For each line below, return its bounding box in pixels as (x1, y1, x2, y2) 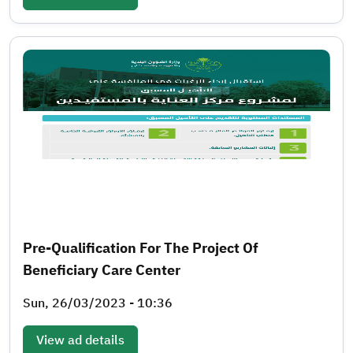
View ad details (36, 330, 124, 350)
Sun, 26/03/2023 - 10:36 (23, 293, 173, 313)
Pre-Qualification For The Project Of (23, 236, 258, 258)
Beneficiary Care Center (23, 258, 180, 281)
